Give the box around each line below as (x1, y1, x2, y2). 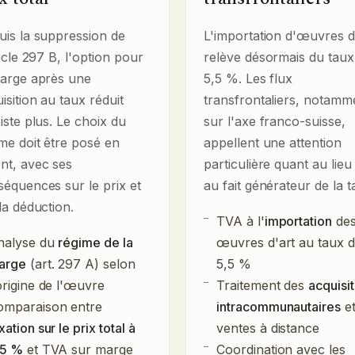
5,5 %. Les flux (204, 70, 293, 86)
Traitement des (216, 277, 309, 293)
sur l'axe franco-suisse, (204, 113, 345, 129)
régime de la (58, 234, 133, 250)
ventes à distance (216, 319, 320, 336)
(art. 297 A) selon (25, 255, 136, 272)
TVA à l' (216, 212, 265, 229)
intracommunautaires (216, 298, 342, 315)
